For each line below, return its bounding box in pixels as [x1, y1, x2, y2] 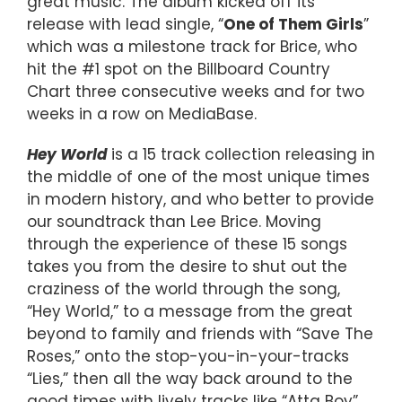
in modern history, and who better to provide [27, 188, 374, 211]
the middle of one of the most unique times [27, 166, 370, 188]
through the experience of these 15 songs [27, 233, 347, 256]
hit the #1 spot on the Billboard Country [27, 58, 330, 81]
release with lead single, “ [27, 13, 223, 36]
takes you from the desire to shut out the [27, 256, 347, 278]
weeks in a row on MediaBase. [27, 103, 257, 126]
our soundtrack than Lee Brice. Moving [27, 211, 321, 233]
